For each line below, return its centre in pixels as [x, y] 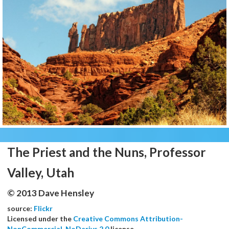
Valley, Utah [41, 172]
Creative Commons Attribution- [128, 218]
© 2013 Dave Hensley [51, 193]
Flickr [43, 208]
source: [20, 208]
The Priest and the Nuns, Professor [107, 152]
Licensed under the [40, 218]
